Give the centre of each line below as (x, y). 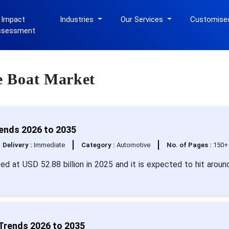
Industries (78, 19)
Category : (99, 145)
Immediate (49, 145)
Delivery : (18, 145)
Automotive (133, 145)
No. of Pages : (190, 145)
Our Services (143, 19)
